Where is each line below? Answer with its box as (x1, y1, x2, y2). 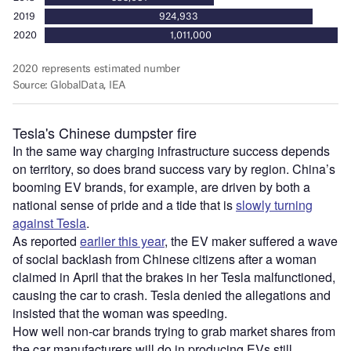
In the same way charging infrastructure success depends (13, 142, 330, 161)
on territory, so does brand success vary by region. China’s (13, 160, 335, 179)
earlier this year (80, 232, 165, 251)
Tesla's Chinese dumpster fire (13, 122, 197, 143)
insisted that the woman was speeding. (13, 304, 227, 323)
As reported (13, 232, 80, 251)
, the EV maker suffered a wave (165, 232, 338, 251)
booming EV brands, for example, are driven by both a (13, 178, 310, 197)
